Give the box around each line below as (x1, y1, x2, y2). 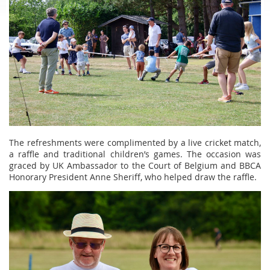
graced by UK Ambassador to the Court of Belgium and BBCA (9, 159, 261, 171)
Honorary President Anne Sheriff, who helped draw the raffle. (9, 171, 257, 183)
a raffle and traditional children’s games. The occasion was (9, 148, 261, 160)
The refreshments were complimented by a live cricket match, (9, 136, 261, 148)
